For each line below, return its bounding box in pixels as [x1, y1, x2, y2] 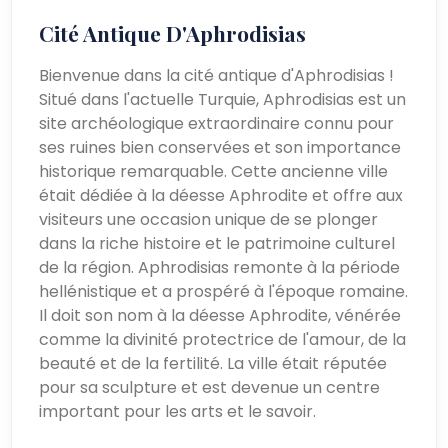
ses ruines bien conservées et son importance [39, 135, 402, 159]
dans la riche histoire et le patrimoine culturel [39, 231, 396, 255]
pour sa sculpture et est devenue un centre [39, 375, 381, 399]
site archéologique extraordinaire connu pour [39, 111, 395, 135]
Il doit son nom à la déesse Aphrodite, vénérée [39, 303, 402, 327]
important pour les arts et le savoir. [39, 399, 317, 423]
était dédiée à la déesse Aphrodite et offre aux [39, 183, 404, 207]
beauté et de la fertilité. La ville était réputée [39, 351, 388, 375]
